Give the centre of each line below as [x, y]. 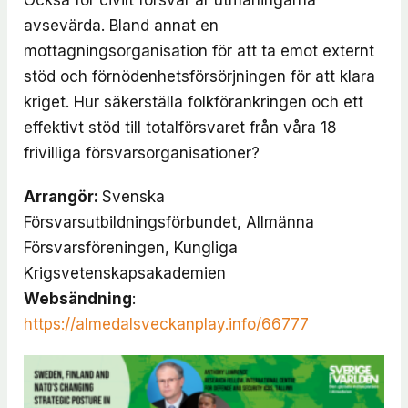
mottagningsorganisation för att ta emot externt [199, 51]
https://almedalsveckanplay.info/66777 [166, 324]
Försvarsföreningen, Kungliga [130, 247]
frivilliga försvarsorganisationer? [141, 153]
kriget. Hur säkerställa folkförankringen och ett [193, 102]
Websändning [77, 298]
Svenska [133, 196]
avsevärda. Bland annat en [121, 25]
